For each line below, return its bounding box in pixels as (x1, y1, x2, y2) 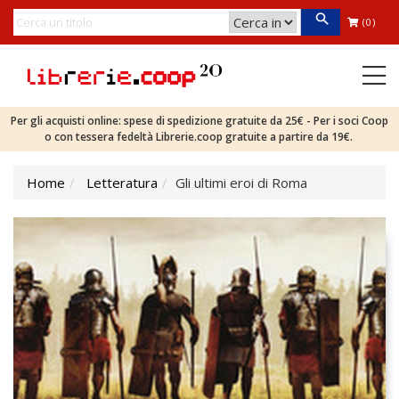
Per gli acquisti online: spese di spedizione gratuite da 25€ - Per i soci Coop (11, 113, 388, 128)
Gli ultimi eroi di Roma (175, 174, 307, 191)
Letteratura (86, 174, 158, 191)
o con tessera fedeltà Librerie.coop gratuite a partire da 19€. (44, 129, 355, 144)
